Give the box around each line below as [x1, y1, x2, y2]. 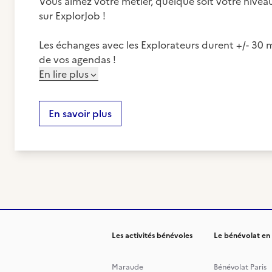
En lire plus [39, 67, 89, 81]
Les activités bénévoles [112, 230, 192, 241]
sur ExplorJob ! [39, 8, 106, 23]
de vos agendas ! [39, 52, 116, 67]
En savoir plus [49, 106, 112, 121]
